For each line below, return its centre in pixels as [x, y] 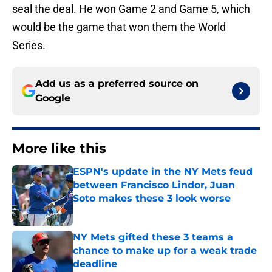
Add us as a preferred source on [117, 84]
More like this [59, 149]
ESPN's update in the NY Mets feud [163, 172]
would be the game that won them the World [119, 27]
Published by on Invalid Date [125, 210]
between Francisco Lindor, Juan [154, 185]
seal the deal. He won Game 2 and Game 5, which [131, 9]
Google [53, 98]
